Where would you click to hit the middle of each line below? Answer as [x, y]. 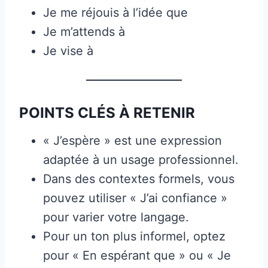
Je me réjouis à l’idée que [115, 12]
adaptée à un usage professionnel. [141, 159]
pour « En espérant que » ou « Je [137, 255]
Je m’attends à [84, 31]
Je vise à [68, 51]
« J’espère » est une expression [133, 140]
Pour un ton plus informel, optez [134, 236]
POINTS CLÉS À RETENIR [107, 112]
